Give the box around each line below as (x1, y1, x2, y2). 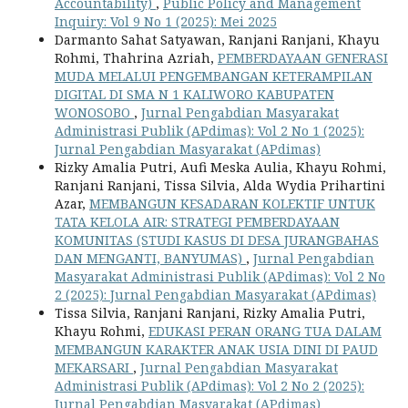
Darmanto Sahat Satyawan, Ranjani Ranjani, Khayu (55, 31, 380, 49)
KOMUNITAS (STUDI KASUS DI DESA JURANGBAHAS (55, 231, 379, 250)
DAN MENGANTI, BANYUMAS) (55, 250, 246, 268)
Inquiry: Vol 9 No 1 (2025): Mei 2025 (55, 13, 277, 31)
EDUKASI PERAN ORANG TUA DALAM (148, 322, 382, 341)
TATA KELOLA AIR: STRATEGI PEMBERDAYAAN (55, 213, 340, 231)
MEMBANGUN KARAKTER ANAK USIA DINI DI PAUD (55, 341, 378, 359)
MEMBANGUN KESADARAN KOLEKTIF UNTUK (89, 195, 375, 213)
